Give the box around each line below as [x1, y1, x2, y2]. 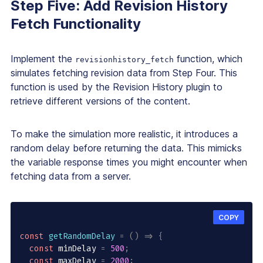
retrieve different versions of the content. [11, 95, 193, 107]
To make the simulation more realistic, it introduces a [11, 128, 238, 140]
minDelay [53, 243, 101, 255]
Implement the [11, 53, 75, 65]
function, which [174, 53, 242, 65]
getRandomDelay [48, 231, 116, 242]
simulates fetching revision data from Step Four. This [11, 67, 237, 79]
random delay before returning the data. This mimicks [11, 142, 242, 154]
